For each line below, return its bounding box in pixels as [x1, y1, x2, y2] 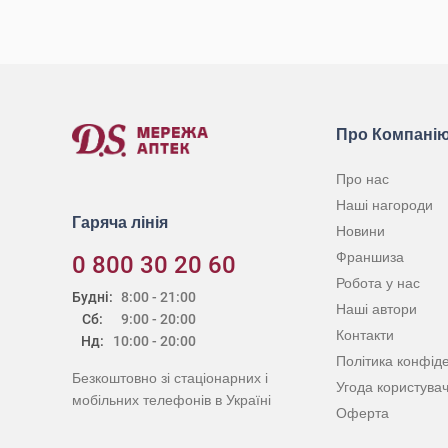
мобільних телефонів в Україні [72, 392, 271, 408]
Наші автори [336, 301, 417, 317]
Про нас [336, 171, 389, 187]
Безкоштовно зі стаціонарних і [72, 370, 268, 386]
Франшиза [336, 249, 404, 265]
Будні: [72, 289, 113, 305]
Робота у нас [336, 275, 420, 291]
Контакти [336, 327, 394, 343]
